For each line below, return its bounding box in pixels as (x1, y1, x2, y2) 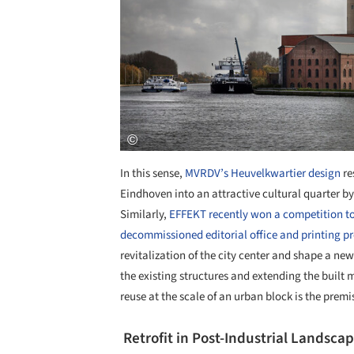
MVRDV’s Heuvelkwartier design (185, 165, 341, 183)
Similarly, (120, 206, 169, 224)
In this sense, (120, 165, 185, 183)
